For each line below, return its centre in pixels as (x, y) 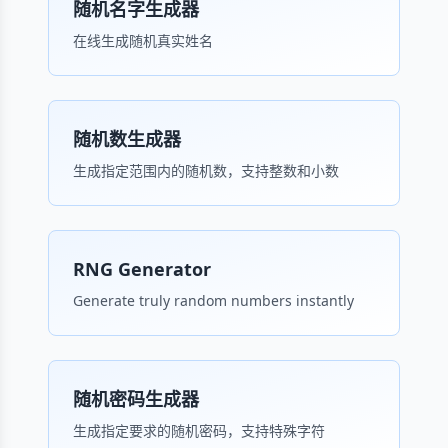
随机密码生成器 (136, 399)
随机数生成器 (127, 139)
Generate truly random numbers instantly (213, 300)
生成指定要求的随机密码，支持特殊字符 (199, 430)
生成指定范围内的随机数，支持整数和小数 (206, 170)
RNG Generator (142, 269)
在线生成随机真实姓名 (143, 40)
